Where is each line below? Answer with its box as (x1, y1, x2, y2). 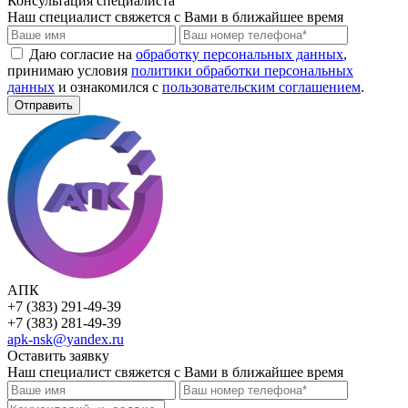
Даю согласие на (29, 46, 136, 63)
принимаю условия (7, 63, 131, 79)
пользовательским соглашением (162, 79, 361, 96)
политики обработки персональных (131, 63, 353, 79)
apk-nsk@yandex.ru (7, 331, 124, 348)
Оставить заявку (7, 348, 109, 364)
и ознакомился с (55, 79, 162, 96)
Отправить (15, 98, 73, 113)
